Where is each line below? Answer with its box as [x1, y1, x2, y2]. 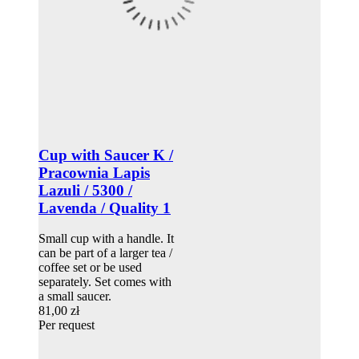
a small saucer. [38, 289, 111, 304]
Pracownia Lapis [38, 163, 150, 181]
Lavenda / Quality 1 [38, 199, 171, 216]
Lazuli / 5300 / [38, 181, 132, 199]
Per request [38, 318, 95, 333]
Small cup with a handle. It [38, 232, 174, 246]
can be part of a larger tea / [38, 246, 172, 260]
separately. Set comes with [38, 275, 171, 289]
